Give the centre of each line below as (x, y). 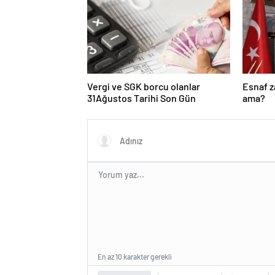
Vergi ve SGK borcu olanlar (144, 86)
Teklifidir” (108, 8)
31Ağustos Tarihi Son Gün (141, 98)
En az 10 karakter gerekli (135, 256)
